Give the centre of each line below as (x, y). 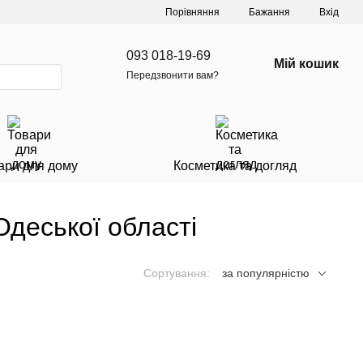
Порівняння (192, 12)
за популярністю (266, 273)
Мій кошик (306, 63)
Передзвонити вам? (173, 75)
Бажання (269, 12)
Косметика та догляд (235, 166)
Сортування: (177, 273)
